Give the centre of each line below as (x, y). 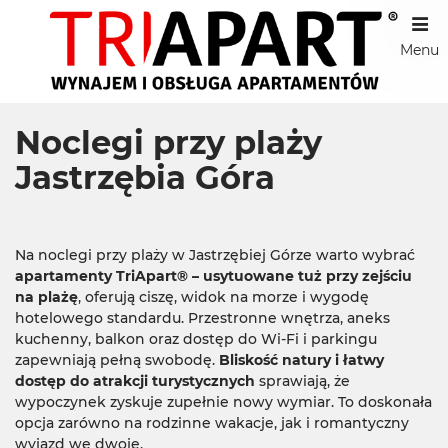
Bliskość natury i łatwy (301, 360)
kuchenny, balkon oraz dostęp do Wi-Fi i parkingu (196, 339)
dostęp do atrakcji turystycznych (135, 381)
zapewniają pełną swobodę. (117, 360)
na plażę (46, 297)
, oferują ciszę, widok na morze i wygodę (223, 297)
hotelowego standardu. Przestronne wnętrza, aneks (202, 318)
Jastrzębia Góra (145, 177)
